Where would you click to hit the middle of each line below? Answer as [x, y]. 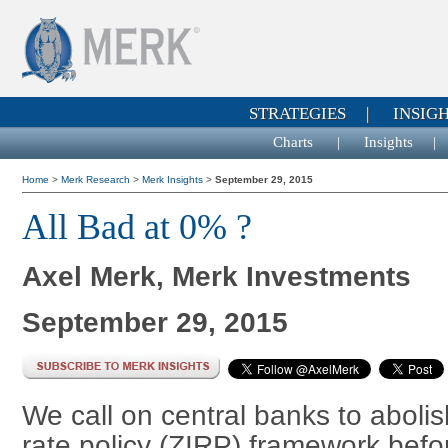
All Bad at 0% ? [137, 227]
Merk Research [97, 179]
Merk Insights [174, 179]
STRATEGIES [297, 113]
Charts [295, 142]
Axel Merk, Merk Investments [216, 276]
